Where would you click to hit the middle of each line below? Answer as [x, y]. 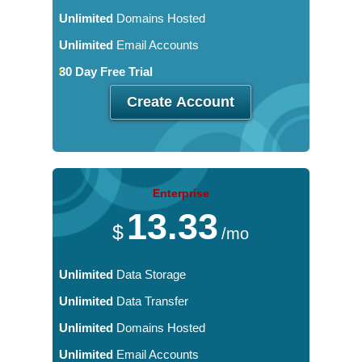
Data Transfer [150, 301]
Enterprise [181, 193]
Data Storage [149, 275]
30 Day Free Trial [105, 71]
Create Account [181, 101]
